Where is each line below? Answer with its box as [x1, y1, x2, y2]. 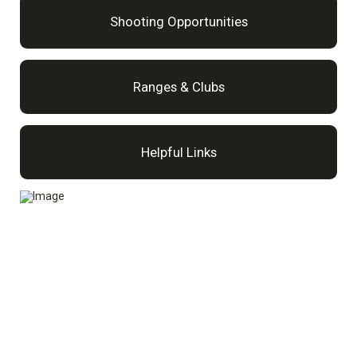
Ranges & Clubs [132, 79, 225, 95]
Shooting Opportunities [109, 14, 248, 29]
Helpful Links [140, 144, 217, 160]
